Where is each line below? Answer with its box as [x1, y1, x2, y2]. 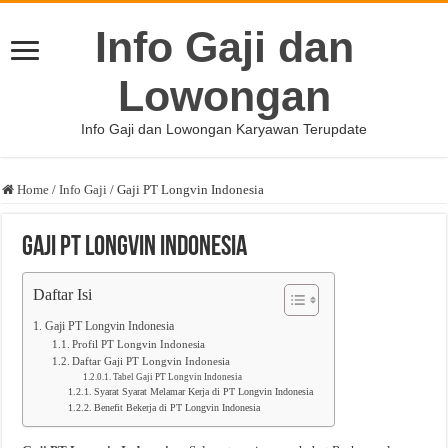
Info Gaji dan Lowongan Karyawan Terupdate [81, 121, 367, 137]
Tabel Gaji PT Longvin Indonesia [113, 372, 243, 382]
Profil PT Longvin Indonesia [71, 339, 205, 350]
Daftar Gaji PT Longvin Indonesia [71, 356, 230, 367]
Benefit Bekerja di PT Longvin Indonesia [94, 403, 261, 413]
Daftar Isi [33, 286, 93, 304]
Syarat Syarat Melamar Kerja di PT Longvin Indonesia [94, 387, 314, 397]
